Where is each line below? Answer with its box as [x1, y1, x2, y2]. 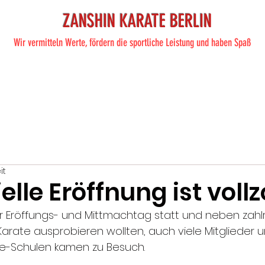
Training [28, 72, 59, 86]
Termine [199, 72, 231, 86]
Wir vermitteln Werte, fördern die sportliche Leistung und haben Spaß [14, 35, 251, 49]
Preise [120, 72, 145, 86]
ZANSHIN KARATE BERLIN [63, 10, 212, 32]
